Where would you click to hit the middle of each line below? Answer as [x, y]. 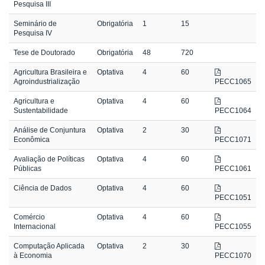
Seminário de [35, 24]
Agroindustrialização [47, 82]
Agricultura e [34, 101]
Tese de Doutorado [44, 53]
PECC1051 [233, 198]
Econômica [32, 140]
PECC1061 [233, 169]
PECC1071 [233, 140]
